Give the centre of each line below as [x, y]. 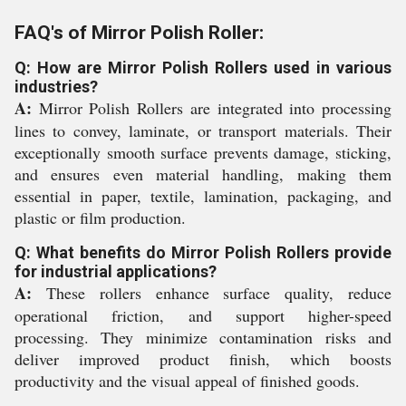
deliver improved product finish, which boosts [203, 359]
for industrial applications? [116, 271]
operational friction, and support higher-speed [203, 315]
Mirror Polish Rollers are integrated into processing [212, 108]
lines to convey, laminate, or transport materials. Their [203, 130]
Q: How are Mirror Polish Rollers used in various [203, 68]
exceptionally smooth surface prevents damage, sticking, [203, 152]
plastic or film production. [100, 217]
